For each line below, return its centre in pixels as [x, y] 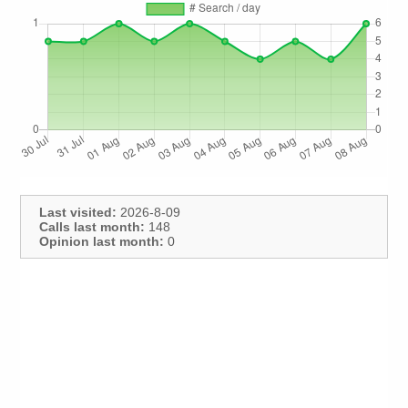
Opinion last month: [102, 242]
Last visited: [78, 213]
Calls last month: [92, 227]
